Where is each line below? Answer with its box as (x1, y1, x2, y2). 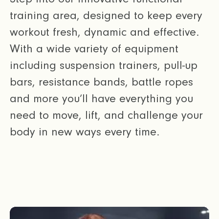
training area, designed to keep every (10, 9, 202, 22)
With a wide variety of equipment (10, 42, 178, 56)
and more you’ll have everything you (10, 92, 193, 106)
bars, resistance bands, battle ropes (10, 75, 193, 89)
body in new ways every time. (10, 125, 159, 139)
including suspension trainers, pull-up (10, 59, 197, 72)
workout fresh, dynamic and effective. (10, 25, 199, 39)
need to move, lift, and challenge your (10, 109, 203, 122)
